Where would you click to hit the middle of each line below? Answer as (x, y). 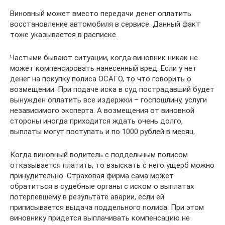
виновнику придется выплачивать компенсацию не (100, 218)
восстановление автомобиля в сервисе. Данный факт (105, 24)
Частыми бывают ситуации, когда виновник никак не (104, 58)
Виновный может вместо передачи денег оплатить (101, 14)
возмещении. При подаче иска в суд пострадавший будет (112, 90)
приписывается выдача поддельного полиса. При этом (107, 208)
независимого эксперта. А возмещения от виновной (102, 111)
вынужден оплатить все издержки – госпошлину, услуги (108, 100)
